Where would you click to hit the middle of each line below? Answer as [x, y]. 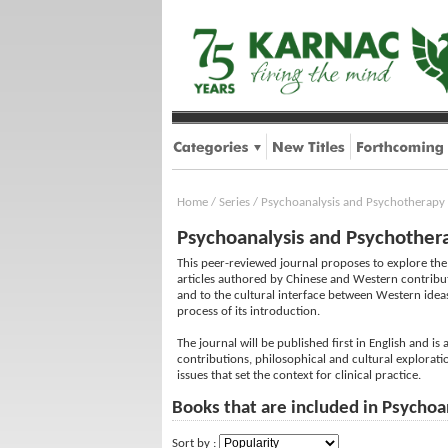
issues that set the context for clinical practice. [299, 375]
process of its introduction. [248, 311]
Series [234, 202]
